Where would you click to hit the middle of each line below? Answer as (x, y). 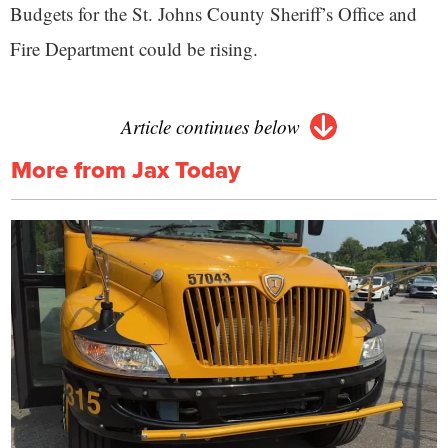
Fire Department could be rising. (137, 48)
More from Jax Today (126, 169)
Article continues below (210, 126)
